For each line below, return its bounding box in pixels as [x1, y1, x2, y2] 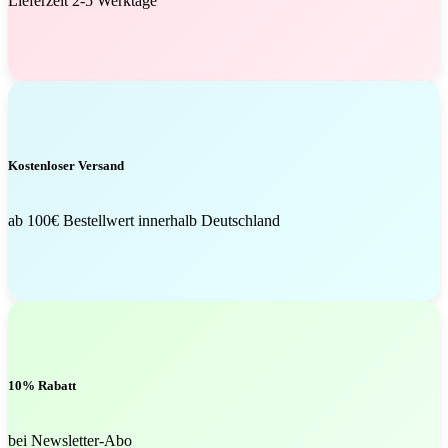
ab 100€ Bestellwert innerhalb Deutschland [8, 212, 280, 230]
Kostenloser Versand [8, 158, 124, 174]
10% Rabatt [8, 378, 76, 394]
